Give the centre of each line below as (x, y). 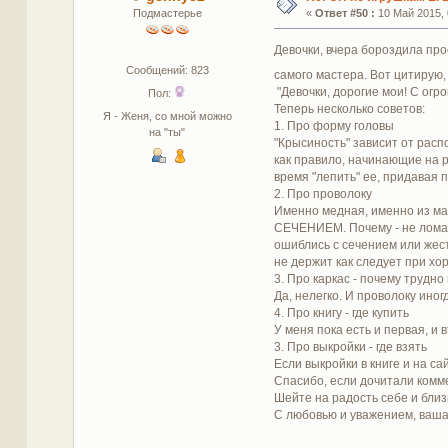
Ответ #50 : (344, 12)
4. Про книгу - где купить (341, 312)
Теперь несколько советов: (349, 108)
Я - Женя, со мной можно (167, 115)
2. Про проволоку (322, 193)
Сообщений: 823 (167, 69)
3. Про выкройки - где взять (350, 346)
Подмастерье (167, 12)
